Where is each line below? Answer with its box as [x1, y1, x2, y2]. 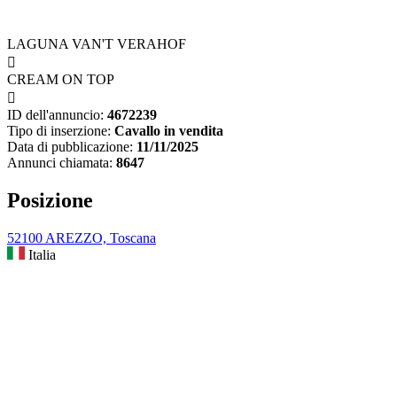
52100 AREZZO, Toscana [7, 230, 156, 246]
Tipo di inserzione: [7, 123, 111, 139]
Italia [25, 247, 56, 263]
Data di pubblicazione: [7, 139, 133, 155]
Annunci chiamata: [7, 155, 113, 171]
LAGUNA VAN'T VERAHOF [7, 36, 186, 52]
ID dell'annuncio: [7, 107, 104, 123]
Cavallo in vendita [114, 123, 223, 139]
